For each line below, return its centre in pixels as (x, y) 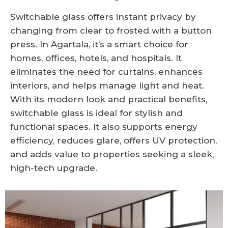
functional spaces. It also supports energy (104, 126)
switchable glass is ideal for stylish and (96, 113)
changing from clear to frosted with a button (111, 30)
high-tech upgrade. (54, 168)
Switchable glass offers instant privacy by (103, 17)
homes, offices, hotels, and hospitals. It (96, 58)
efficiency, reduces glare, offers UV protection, (113, 140)
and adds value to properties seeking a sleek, (112, 154)
